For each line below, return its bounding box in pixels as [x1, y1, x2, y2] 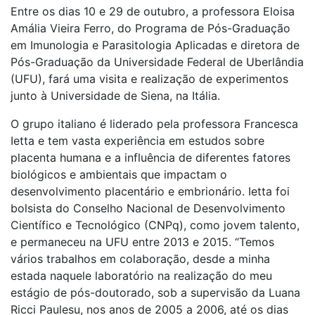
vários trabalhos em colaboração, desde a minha [11, 252, 270, 266]
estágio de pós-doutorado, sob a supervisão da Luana [11, 285, 300, 300]
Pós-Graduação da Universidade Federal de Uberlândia [11, 55, 304, 70]
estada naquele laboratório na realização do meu [11, 269, 272, 283]
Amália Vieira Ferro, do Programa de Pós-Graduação [11, 21, 290, 36]
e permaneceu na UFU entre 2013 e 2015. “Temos [11, 235, 274, 250]
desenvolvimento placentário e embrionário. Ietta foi [11, 184, 290, 199]
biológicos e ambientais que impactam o [11, 167, 227, 182]
